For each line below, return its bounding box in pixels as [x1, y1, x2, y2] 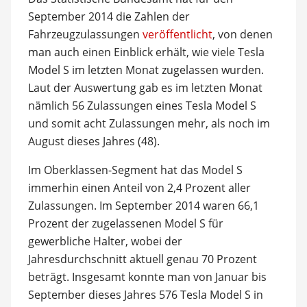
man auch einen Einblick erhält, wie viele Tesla [27, 44, 265, 60]
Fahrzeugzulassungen [27, 26, 143, 42]
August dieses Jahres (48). [27, 133, 160, 149]
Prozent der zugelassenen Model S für [27, 215, 223, 231]
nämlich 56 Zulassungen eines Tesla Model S [27, 97, 256, 113]
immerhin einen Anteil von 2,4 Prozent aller [27, 180, 251, 195]
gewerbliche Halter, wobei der [27, 233, 182, 249]
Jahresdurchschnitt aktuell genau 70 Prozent [27, 251, 257, 267]
